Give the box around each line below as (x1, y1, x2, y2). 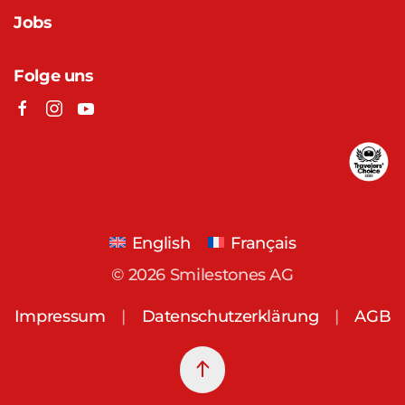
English (131, 232, 191, 252)
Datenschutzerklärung (141, 306, 319, 325)
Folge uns (14, 66, 94, 86)
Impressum (14, 306, 106, 325)
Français (231, 232, 297, 252)
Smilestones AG (165, 264, 294, 284)
